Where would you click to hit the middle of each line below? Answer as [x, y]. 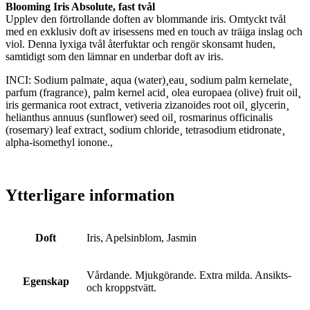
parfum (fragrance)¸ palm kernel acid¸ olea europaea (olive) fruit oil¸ [153, 92]
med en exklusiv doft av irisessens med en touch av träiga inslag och [154, 31]
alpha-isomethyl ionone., [59, 142]
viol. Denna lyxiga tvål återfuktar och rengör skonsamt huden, [140, 44]
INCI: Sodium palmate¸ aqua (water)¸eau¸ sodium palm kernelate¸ [149, 80]
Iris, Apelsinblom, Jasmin [142, 237]
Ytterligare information [90, 195]
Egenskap [46, 281]
